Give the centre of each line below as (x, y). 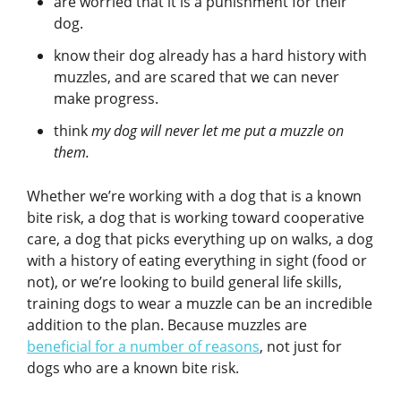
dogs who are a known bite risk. (135, 367)
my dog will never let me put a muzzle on (218, 130)
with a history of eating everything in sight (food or (197, 260)
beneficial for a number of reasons (143, 346)
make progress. (106, 98)
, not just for (301, 346)
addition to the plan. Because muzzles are (167, 324)
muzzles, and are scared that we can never (196, 77)
